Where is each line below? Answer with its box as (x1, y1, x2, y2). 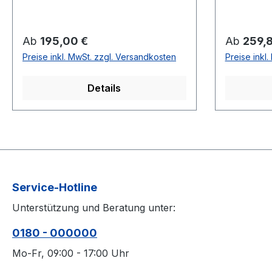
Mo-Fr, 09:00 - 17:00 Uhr (12, 247, 129, 259)
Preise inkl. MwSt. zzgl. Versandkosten (22, 52, 176, 62)
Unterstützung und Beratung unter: (12, 202, 175, 214)
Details (87, 82, 121, 94)
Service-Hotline (12, 181, 97, 194)
